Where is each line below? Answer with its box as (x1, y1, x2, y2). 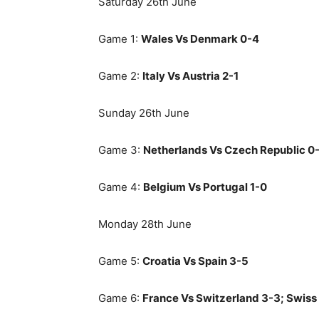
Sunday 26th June (98, 106, 189, 120)
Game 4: (98, 180, 143, 194)
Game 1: (98, 32, 141, 46)
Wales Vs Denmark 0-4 (141, 32, 259, 46)
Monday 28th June (98, 217, 192, 231)
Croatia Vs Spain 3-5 (142, 254, 249, 268)
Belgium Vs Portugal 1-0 (143, 180, 267, 194)
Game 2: (98, 69, 142, 83)
